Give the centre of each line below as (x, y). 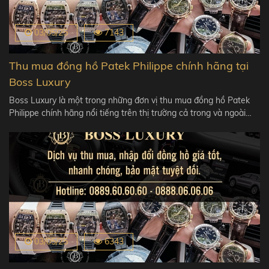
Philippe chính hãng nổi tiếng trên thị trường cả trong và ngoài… (130, 113)
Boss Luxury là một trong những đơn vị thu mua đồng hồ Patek (129, 100)
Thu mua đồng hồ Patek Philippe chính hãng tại (129, 65)
